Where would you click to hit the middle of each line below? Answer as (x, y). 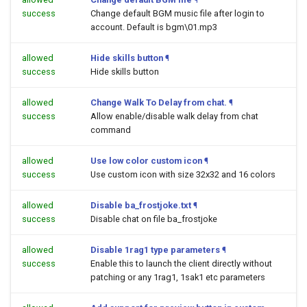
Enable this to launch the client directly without (181, 263)
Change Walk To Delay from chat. (159, 102)
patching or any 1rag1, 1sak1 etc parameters (178, 277)
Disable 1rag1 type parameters (155, 250)
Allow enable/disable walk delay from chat (174, 116)
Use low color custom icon (146, 161)
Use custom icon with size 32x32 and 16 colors (183, 174)
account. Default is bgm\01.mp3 (154, 27)
